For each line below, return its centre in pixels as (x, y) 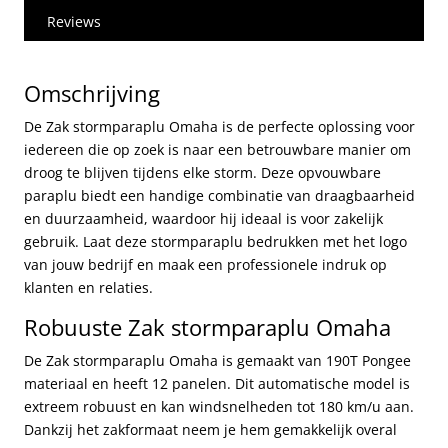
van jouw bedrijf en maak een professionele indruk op (205, 264)
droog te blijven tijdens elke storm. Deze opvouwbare (202, 172)
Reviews (74, 21)
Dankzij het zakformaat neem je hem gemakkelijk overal (210, 429)
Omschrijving (92, 92)
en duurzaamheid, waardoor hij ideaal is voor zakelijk (203, 218)
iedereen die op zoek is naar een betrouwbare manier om (217, 149)
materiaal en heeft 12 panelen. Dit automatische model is (217, 383)
